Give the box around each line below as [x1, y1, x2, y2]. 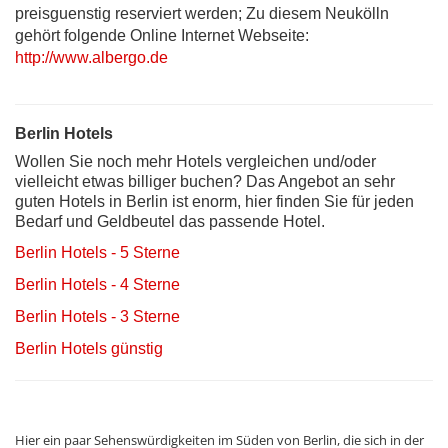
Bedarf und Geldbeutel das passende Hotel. [15, 212, 325, 230]
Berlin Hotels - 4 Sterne [15, 275, 180, 293]
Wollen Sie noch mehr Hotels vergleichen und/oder [15, 152, 376, 170]
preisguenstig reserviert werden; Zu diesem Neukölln [15, 4, 389, 22]
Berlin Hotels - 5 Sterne [15, 243, 180, 261]
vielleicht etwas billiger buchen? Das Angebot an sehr [15, 172, 395, 190]
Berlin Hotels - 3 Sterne [15, 307, 180, 325]
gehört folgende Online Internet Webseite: [15, 26, 309, 44]
